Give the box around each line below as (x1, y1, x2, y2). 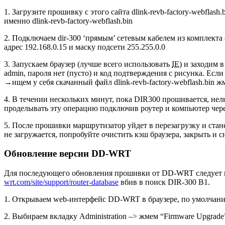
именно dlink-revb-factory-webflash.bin (4, 16, 133, 25)
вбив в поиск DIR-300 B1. (119, 177, 210, 186)
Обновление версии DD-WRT (4, 148, 131, 159)
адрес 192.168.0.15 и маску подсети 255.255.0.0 (4, 42, 165, 51)
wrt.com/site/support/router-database (4, 177, 119, 186)
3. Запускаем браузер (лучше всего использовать (4, 59, 172, 68)
